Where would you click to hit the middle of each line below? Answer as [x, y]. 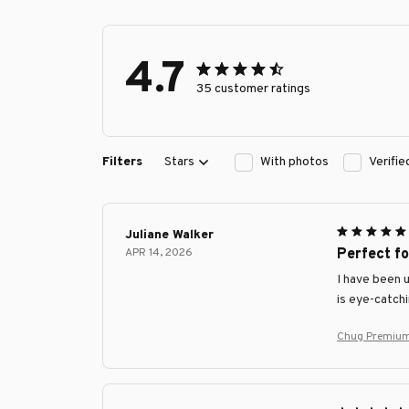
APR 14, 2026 [159, 252]
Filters [122, 163]
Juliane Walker [169, 235]
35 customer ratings [253, 89]
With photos [294, 163]
